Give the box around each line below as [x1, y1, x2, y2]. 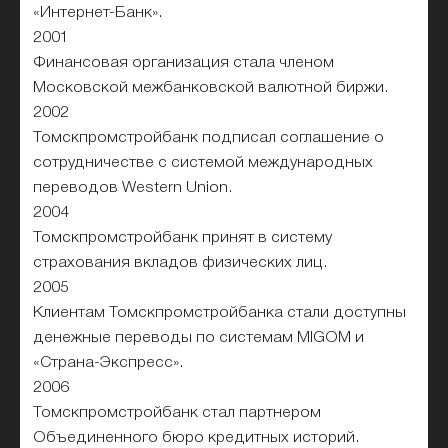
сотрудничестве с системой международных [33, 155, 374, 170]
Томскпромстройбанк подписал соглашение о [33, 130, 385, 145]
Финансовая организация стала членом [33, 55, 335, 70]
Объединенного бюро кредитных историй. [33, 430, 361, 445]
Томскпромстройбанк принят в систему [33, 230, 333, 245]
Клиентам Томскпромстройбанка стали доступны [33, 305, 407, 320]
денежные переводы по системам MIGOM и [33, 330, 365, 345]
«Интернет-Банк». [33, 5, 164, 20]
